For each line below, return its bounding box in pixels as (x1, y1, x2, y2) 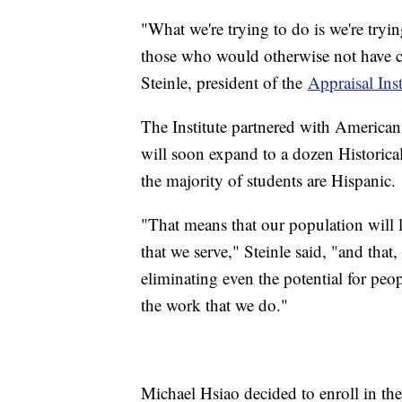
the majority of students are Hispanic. (141, 168, 396, 191)
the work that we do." (141, 293, 288, 316)
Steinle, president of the (141, 70, 308, 93)
